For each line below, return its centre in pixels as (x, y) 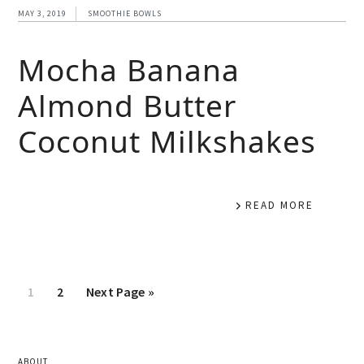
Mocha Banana (129, 69)
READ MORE (279, 205)
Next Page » (120, 291)
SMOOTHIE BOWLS (125, 13)
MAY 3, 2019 (43, 13)
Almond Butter (128, 105)
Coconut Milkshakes (167, 141)
